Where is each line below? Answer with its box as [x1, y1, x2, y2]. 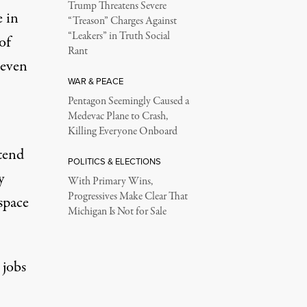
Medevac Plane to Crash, [67, 109, 168, 124]
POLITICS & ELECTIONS [67, 155, 161, 167]
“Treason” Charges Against [67, 14, 177, 29]
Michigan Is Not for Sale [67, 204, 167, 219]
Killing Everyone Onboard [67, 124, 177, 139]
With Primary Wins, [67, 174, 153, 189]
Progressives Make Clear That [67, 189, 188, 204]
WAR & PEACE [67, 75, 123, 87]
